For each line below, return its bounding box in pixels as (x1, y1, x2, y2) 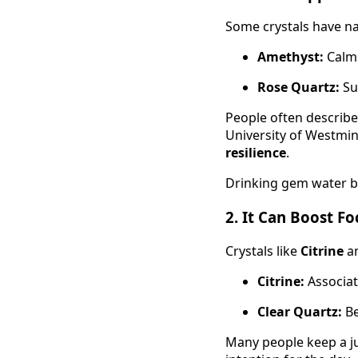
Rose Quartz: (257, 78, 340, 97)
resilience (225, 144, 286, 162)
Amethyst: (257, 48, 324, 66)
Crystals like (225, 241, 300, 260)
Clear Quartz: (257, 302, 342, 320)
